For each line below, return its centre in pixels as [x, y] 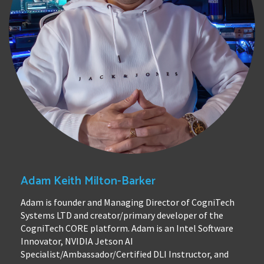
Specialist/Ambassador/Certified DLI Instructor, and [125, 254]
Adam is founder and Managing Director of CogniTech [128, 202]
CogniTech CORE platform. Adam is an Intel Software [127, 228]
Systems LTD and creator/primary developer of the [122, 215]
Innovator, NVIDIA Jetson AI [77, 241]
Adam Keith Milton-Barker [88, 181]
